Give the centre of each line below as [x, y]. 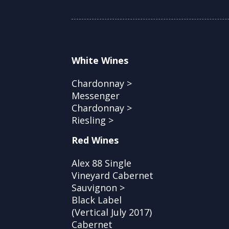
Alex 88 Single [101, 163]
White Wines [100, 60]
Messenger [96, 95]
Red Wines [95, 140]
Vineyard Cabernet [112, 175]
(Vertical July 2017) [112, 212]
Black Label [97, 200]
